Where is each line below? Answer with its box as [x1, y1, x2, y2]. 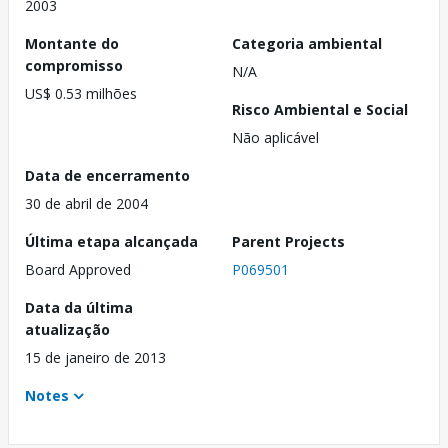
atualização [25, 320, 110, 340]
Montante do [25, 34, 119, 54]
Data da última [25, 298, 133, 318]
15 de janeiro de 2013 [25, 348, 166, 368]
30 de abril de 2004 [25, 194, 148, 214]
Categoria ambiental [232, 34, 382, 54]
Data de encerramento [25, 166, 190, 186]
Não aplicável [232, 128, 319, 148]
